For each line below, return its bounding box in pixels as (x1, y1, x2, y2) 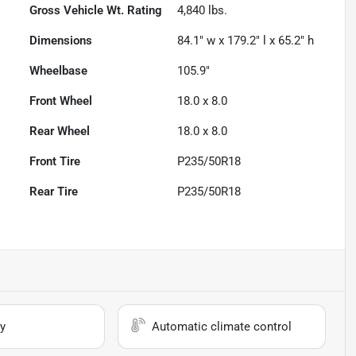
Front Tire (29, 154, 81, 169)
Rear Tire (29, 184, 79, 199)
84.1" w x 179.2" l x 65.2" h (177, 33, 315, 48)
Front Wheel (29, 94, 93, 109)
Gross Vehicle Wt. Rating (29, 3, 163, 18)
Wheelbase (29, 64, 88, 79)
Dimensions (29, 33, 93, 48)
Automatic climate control (152, 319, 292, 335)
